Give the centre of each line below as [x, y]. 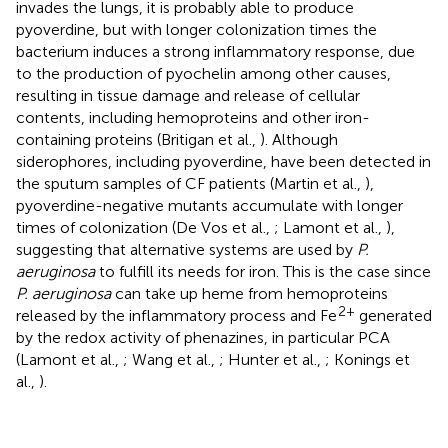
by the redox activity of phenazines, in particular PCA [203, 337]
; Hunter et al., [272, 359]
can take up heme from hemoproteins [249, 293]
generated [393, 315]
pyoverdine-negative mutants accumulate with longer [209, 205]
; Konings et [367, 359]
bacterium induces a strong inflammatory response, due [215, 51]
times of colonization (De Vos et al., [145, 227]
